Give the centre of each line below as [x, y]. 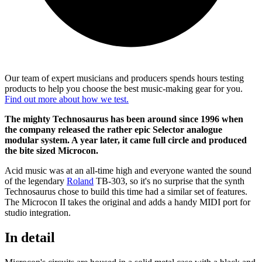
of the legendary [36, 181]
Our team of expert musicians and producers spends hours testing [124, 78]
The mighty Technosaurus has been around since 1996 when [124, 119]
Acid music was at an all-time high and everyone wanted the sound [128, 170]
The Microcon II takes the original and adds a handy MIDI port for [127, 202]
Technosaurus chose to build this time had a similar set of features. [126, 191]
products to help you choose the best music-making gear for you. [124, 88]
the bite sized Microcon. [51, 150]
